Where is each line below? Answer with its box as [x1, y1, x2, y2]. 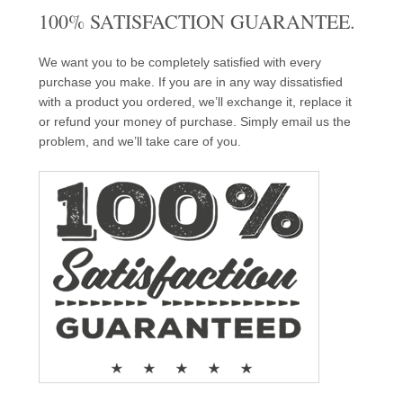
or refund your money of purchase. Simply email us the [38, 114, 351, 129]
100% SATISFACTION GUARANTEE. [38, 8, 355, 34]
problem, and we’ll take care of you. [38, 134, 241, 148]
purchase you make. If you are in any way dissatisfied [38, 75, 343, 89]
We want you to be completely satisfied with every [38, 55, 321, 69]
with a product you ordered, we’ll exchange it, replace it [38, 94, 352, 109]
